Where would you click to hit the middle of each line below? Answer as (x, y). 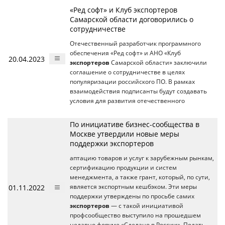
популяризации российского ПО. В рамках (132, 82)
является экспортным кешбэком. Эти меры (133, 187)
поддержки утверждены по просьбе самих (132, 196)
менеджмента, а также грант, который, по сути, (140, 177)
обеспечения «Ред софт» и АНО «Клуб (125, 53)
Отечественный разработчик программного (135, 43)
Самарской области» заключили (158, 63)
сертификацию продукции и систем (123, 167)
